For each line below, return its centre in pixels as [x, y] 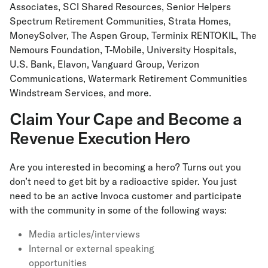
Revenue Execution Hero [100, 138]
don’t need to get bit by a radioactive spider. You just [123, 182]
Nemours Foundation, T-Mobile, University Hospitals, [124, 50]
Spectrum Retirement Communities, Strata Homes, [120, 21]
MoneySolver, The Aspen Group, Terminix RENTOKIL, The [133, 36]
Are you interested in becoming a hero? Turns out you [125, 167]
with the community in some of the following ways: [118, 210]
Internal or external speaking [92, 249]
